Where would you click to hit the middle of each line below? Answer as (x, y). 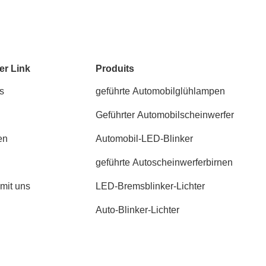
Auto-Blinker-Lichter (138, 210)
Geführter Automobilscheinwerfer (165, 115)
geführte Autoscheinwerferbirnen (164, 162)
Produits (115, 69)
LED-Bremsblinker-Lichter (151, 186)
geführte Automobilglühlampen (161, 91)
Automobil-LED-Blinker (145, 139)
